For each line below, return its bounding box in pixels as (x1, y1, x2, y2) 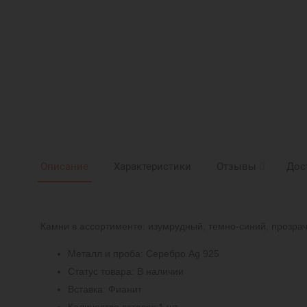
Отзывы (216, 160, 256, 173)
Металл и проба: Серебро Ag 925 (68, 247, 220, 259)
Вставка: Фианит (68, 283, 143, 295)
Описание (40, 160, 89, 173)
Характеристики (113, 160, 191, 173)
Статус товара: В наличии (68, 265, 184, 277)
